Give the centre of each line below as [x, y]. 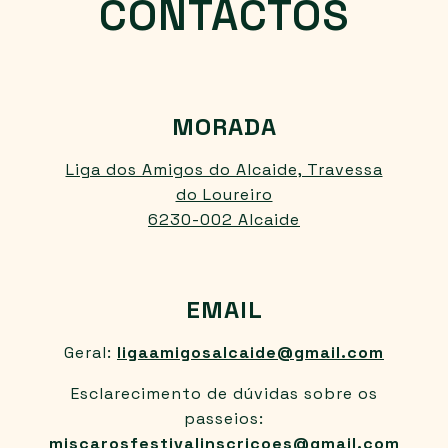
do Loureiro [224, 195]
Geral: [90, 353]
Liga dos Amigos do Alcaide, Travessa [224, 170]
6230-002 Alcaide [224, 220]
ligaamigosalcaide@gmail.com [250, 353]
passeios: [224, 419]
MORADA [224, 127]
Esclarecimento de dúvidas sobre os [224, 394]
